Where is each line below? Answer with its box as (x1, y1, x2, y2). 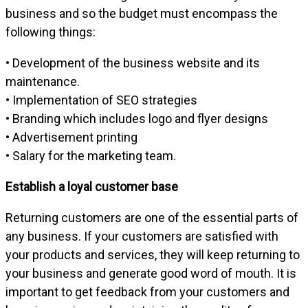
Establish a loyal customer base (5, 179, 178, 194)
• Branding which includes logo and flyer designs (5, 111, 268, 126)
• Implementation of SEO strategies (5, 92, 197, 107)
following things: (5, 24, 96, 39)
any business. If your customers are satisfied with (5, 228, 278, 243)
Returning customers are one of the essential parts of (5, 210, 298, 225)
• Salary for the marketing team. (5, 148, 176, 163)
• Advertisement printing (5, 129, 137, 144)
